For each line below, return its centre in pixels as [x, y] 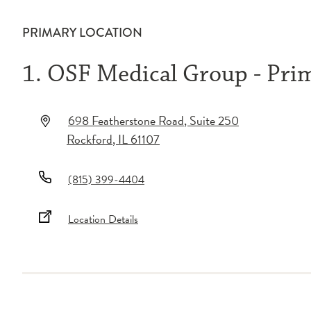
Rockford [90, 139]
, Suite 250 [211, 120]
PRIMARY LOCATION [82, 33]
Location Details [103, 219]
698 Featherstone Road [126, 120]
